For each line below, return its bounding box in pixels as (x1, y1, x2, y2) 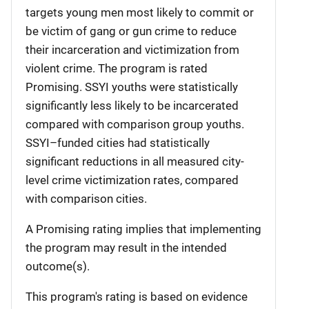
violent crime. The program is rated (26, 61, 208, 75)
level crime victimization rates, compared (26, 172, 239, 187)
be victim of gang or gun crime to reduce (26, 23, 237, 38)
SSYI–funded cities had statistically (26, 135, 210, 150)
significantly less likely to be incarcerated (26, 98, 239, 112)
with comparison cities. (26, 191, 147, 206)
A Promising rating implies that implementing (26, 221, 261, 236)
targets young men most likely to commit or (26, 5, 254, 19)
